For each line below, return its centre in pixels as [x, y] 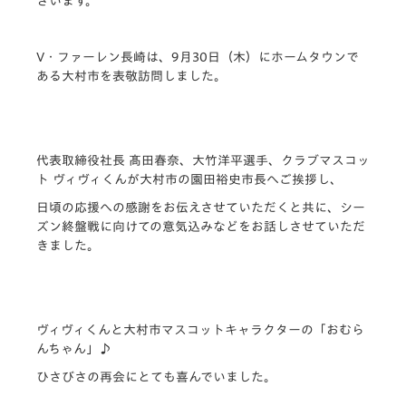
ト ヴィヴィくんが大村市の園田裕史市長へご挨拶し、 [189, 179]
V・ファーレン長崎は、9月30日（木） [147, 57]
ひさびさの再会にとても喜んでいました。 [156, 377]
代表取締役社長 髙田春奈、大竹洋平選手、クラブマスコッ [203, 160]
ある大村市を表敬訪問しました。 [131, 76]
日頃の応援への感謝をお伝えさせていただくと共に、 [188, 207]
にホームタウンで [309, 57]
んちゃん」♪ [74, 348]
